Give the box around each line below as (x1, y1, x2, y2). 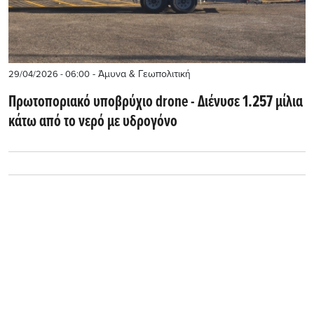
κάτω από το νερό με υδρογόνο (8, 111, 177, 132)
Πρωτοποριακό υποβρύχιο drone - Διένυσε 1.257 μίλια (8, 91, 303, 113)
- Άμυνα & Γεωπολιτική (90, 67, 191, 80)
